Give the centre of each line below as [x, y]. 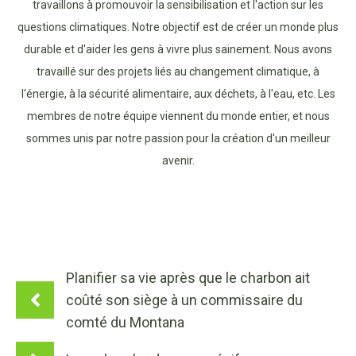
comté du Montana [126, 322]
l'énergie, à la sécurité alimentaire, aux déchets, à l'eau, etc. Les [178, 93]
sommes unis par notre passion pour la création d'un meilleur [178, 138]
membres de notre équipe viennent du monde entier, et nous [178, 116]
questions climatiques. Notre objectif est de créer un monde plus [178, 27]
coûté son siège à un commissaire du [185, 300]
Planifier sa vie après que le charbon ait [188, 277]
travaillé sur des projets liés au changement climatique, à [178, 71]
